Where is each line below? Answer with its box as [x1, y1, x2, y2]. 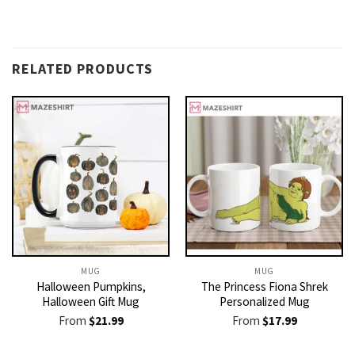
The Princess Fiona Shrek [200, 279, 328, 295]
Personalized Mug [219, 294, 310, 310]
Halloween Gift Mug [42, 294, 139, 310]
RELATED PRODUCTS [12, 59, 154, 78]
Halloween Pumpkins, [36, 279, 146, 295]
